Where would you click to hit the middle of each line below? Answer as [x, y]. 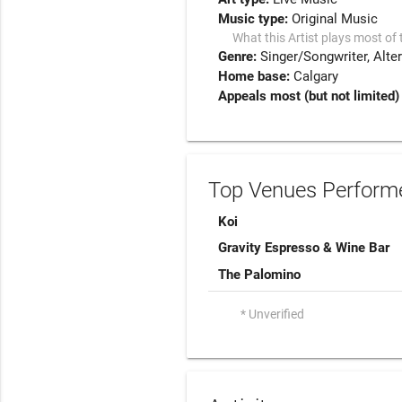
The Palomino [260, 274]
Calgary [316, 76]
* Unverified [272, 314]
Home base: [256, 76]
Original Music [335, 18]
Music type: [255, 18]
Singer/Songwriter [314, 56]
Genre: [240, 56]
